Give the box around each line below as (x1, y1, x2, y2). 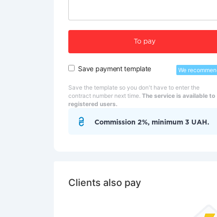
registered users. (68, 100, 118, 108)
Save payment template (78, 64, 152, 73)
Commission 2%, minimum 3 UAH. (94, 120, 209, 125)
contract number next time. (68, 92, 142, 99)
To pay (134, 39, 156, 45)
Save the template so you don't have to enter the (68, 84, 200, 91)
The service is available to (142, 92, 215, 99)
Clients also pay (68, 177, 141, 188)
